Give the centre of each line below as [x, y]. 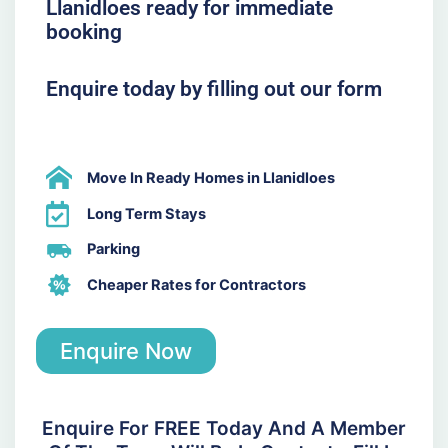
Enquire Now [125, 350]
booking [83, 31]
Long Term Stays [147, 213]
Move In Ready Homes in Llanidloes [211, 177]
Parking [114, 249]
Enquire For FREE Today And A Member [224, 428]
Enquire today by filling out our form [213, 89]
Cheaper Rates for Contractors [197, 284]
